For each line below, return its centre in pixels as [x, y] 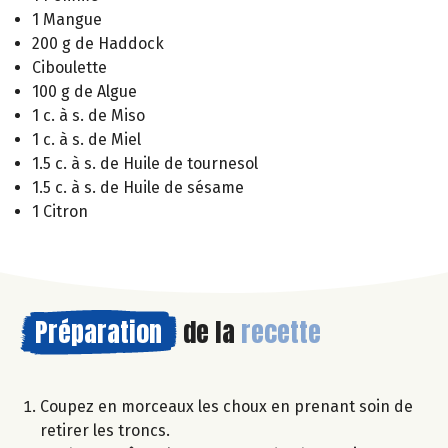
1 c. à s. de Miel [86, 140]
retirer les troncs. [105, 431]
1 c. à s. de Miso [88, 116]
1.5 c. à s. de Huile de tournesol [145, 164]
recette [281, 332]
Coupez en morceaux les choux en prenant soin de [226, 407]
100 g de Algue [84, 92]
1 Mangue [67, 20]
